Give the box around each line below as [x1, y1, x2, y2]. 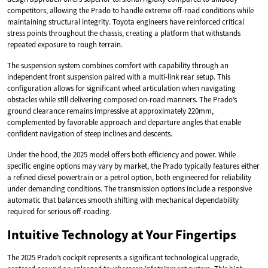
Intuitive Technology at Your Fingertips [7, 226, 236, 243]
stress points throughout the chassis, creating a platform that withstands [7, 28, 240, 38]
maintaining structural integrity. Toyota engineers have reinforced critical [7, 16, 244, 27]
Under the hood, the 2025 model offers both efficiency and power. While [7, 149, 236, 160]
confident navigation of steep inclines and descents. [7, 128, 172, 139]
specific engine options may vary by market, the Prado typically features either [7, 160, 260, 171]
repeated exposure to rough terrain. [7, 39, 123, 50]
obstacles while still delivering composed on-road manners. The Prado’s [7, 94, 237, 105]
